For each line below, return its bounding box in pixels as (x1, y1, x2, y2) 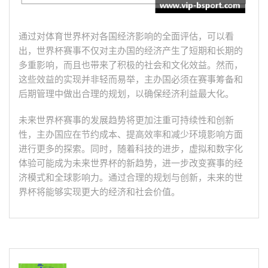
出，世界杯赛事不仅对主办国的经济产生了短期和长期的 (19, 45, 243, 57)
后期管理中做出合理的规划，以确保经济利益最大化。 (19, 89, 234, 100)
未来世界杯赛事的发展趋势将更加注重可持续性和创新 (19, 115, 234, 126)
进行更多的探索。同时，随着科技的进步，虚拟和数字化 (19, 144, 243, 155)
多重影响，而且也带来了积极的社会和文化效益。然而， (19, 60, 243, 71)
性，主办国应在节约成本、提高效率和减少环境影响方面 (19, 129, 243, 141)
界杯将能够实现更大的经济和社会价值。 (19, 187, 180, 198)
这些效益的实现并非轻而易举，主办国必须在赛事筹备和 (19, 74, 243, 86)
